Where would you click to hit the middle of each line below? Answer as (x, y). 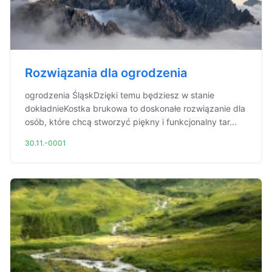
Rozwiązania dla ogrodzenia (106, 73)
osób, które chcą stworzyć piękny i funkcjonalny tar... (131, 122)
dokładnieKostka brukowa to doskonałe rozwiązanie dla (135, 108)
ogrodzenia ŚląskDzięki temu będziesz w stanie (120, 95)
